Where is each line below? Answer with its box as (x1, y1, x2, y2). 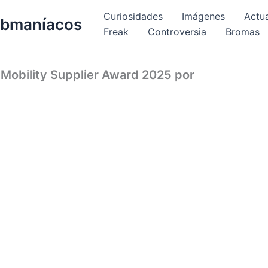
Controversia (148, 26, 206, 38)
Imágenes (182, 10, 225, 22)
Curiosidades (103, 10, 163, 22)
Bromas (226, 26, 260, 38)
